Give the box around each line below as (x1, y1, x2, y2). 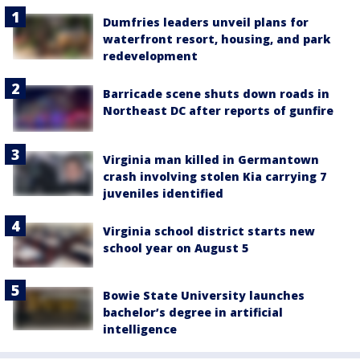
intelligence (103, 321, 177, 337)
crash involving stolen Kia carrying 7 (103, 168, 326, 184)
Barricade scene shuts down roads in (103, 86, 329, 102)
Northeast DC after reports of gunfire (103, 103, 333, 119)
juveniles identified (103, 185, 223, 201)
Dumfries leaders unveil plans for (103, 14, 309, 31)
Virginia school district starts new (103, 223, 315, 239)
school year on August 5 (103, 239, 248, 256)
